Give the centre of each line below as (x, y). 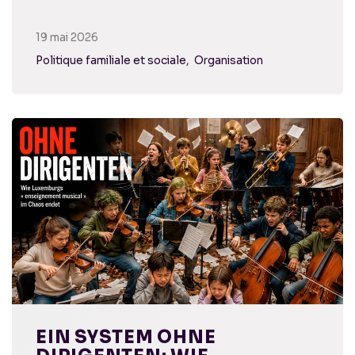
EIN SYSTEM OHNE (126, 338)
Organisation (229, 61)
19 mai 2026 (67, 38)
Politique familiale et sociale (111, 61)
